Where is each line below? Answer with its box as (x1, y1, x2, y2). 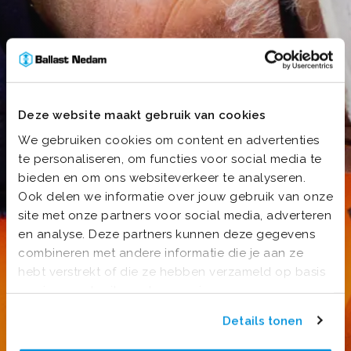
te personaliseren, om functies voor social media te (18, 151, 322, 166)
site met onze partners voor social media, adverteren (18, 208, 331, 223)
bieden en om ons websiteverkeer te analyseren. (18, 170, 306, 185)
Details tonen (223, 313, 303, 328)
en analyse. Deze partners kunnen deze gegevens (18, 226, 315, 241)
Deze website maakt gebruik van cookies (18, 107, 266, 122)
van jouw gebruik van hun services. (18, 283, 225, 298)
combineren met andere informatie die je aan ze (18, 245, 303, 260)
